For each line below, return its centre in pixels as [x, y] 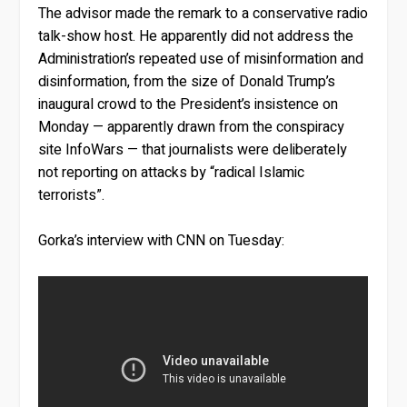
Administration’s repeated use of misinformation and [201, 59]
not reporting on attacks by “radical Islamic [172, 172]
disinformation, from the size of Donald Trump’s [187, 81]
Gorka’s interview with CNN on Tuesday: [162, 241]
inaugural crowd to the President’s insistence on [189, 104]
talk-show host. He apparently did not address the [196, 36]
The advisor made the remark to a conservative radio [203, 13]
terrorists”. [72, 195]
